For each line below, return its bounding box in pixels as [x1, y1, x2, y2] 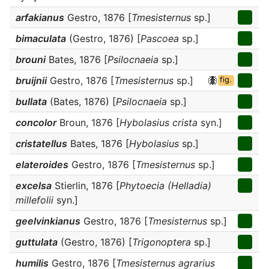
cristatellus [16, 138, 67, 150]
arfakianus [16, 11, 64, 23]
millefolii [16, 194, 53, 206]
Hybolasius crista [119, 116, 198, 128]
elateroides [16, 159, 68, 171]
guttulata [16, 236, 58, 248]
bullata [16, 95, 47, 107]
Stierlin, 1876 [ [52, 180, 119, 192]
